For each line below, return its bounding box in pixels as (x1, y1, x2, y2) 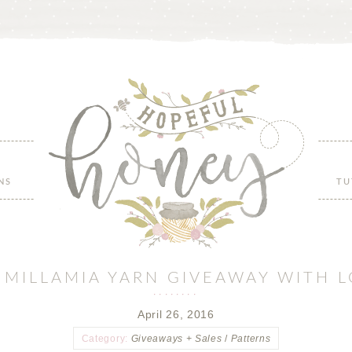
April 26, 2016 (137, 308, 214, 321)
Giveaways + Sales (130, 333, 222, 344)
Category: (81, 333, 131, 344)
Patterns (230, 333, 271, 344)
